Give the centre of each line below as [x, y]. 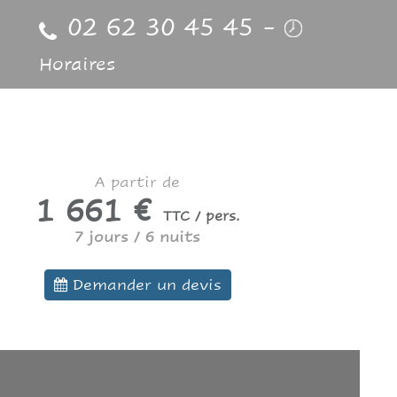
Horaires [78, 65]
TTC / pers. [201, 216]
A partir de [138, 182]
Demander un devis [147, 284]
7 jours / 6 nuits [138, 237]
